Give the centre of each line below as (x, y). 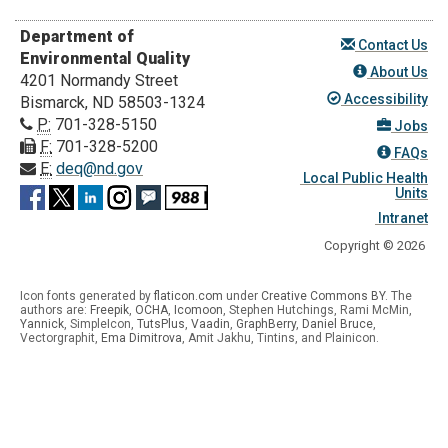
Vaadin (210, 323)
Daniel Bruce (337, 323)
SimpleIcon (100, 323)
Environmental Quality (105, 58)
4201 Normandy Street (99, 80)
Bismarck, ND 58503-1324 (112, 102)
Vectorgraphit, (60, 337)
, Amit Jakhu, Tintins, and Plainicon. (280, 337)
